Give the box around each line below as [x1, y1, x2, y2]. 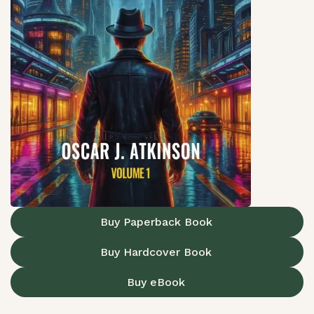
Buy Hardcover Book [100, 245, 212, 259]
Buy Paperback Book [100, 214, 212, 228]
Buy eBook [127, 275, 185, 289]
